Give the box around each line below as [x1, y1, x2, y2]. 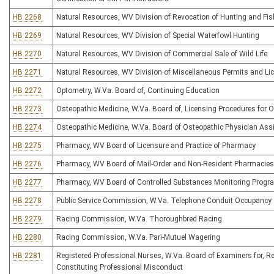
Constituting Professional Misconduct [56, 263, 183, 272]
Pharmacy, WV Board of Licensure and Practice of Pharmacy [56, 141, 256, 150]
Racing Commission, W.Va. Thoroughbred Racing [56, 215, 222, 223]
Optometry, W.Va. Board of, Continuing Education [56, 86, 220, 95]
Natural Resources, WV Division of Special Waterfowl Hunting [56, 31, 259, 40]
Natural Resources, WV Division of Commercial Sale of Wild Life [56, 50, 267, 58]
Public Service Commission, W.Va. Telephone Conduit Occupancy [56, 196, 272, 205]
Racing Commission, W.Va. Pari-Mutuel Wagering [56, 233, 220, 242]
